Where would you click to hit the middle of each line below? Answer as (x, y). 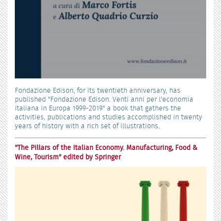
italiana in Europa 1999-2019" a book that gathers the (98, 108)
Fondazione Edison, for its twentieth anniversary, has (98, 90)
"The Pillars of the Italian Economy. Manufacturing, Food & (106, 147)
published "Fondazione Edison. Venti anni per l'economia (104, 99)
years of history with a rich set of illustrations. (87, 126)
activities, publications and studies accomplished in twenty (109, 117)
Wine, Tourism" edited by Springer (68, 157)
